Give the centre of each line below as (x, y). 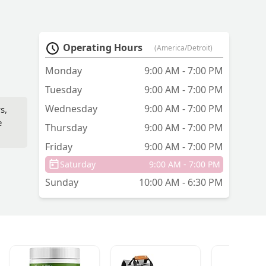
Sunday (62, 183)
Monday (64, 71)
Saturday (78, 164)
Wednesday (71, 109)
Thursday (66, 128)
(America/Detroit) (183, 48)
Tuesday (64, 90)
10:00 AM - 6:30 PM (181, 183)
